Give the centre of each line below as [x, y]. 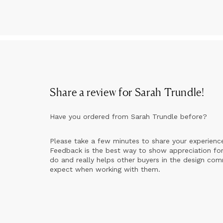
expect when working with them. [105, 169]
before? [192, 117]
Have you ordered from [90, 117]
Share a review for [92, 92]
